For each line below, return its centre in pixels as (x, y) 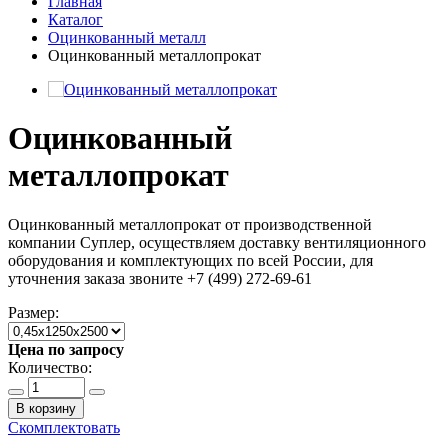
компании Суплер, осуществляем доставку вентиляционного (217, 242)
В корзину (46, 408)
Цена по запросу (66, 349)
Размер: (33, 312)
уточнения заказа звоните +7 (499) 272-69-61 (160, 278)
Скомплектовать (64, 427)
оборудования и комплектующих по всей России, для (190, 260)
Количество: (50, 367)
